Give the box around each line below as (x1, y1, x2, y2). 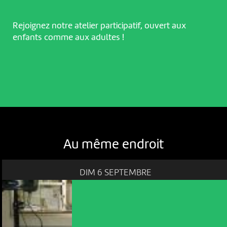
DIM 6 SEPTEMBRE (80, 168, 152, 177)
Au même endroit (63, 138, 164, 152)
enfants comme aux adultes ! (12, 33, 124, 43)
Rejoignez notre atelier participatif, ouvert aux (12, 21, 186, 31)
